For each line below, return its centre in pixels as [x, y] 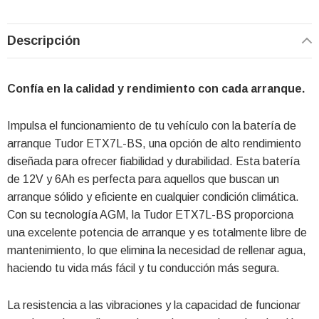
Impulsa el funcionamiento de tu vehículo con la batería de [152, 125]
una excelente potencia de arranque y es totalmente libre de [157, 232]
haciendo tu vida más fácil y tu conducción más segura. [143, 268]
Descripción [44, 40]
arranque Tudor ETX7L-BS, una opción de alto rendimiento [154, 143]
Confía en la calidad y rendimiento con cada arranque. [156, 88]
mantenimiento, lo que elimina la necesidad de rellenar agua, [157, 250]
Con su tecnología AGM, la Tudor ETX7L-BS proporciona [150, 214]
